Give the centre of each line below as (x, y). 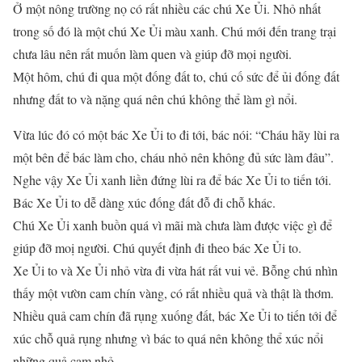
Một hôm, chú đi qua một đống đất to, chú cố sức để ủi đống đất (176, 76)
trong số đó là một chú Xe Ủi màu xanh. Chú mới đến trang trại (175, 31)
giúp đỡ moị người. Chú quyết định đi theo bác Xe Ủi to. (157, 248)
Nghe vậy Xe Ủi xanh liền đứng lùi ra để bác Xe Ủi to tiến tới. (172, 180)
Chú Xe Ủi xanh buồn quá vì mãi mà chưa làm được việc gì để (173, 225)
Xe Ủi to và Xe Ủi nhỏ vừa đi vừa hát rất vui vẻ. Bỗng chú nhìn (175, 270)
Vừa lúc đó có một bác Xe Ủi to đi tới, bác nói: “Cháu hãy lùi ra (176, 135)
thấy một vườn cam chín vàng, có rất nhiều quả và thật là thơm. (173, 293)
